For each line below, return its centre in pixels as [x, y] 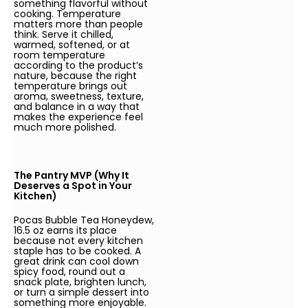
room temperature [59, 55]
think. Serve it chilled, [64, 35]
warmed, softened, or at [72, 45]
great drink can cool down [76, 262]
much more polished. [65, 128]
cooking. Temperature [67, 14]
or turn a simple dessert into [81, 293]
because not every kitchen [78, 241]
